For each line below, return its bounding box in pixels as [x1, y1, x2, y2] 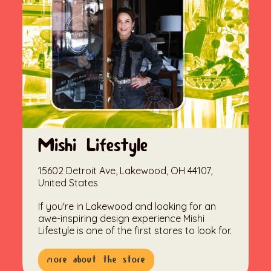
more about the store [47, 254, 146, 266]
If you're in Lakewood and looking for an [38, 200, 217, 213]
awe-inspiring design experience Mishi [38, 212, 205, 225]
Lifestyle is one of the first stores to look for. [38, 224, 232, 237]
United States [38, 177, 99, 189]
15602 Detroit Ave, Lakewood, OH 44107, [38, 165, 213, 177]
